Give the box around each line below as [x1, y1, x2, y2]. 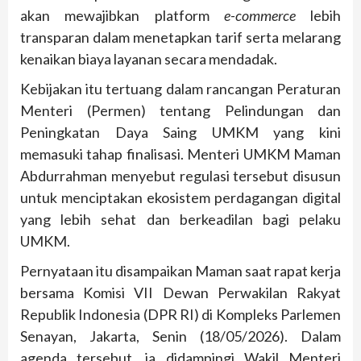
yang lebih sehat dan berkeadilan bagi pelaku [20, 210, 341, 228]
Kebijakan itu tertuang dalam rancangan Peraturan [20, 79, 341, 98]
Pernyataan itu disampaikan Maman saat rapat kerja [20, 261, 341, 280]
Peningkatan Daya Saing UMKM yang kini [20, 122, 341, 141]
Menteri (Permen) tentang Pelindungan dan [20, 101, 341, 119]
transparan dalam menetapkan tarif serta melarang [20, 27, 341, 46]
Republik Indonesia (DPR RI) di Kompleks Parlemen [20, 305, 341, 323]
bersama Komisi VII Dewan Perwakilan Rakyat [20, 283, 341, 301]
